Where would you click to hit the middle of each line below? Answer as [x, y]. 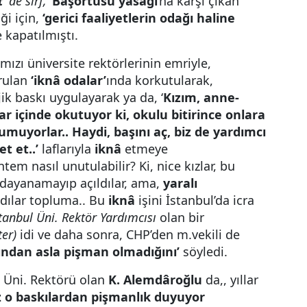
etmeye [145, 149]
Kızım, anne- [201, 97]
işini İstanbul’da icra [195, 200]
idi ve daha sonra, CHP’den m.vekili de [128, 234]
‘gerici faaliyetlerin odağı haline [139, 18]
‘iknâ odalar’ [69, 80]
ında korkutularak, [160, 80]
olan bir [180, 217]
